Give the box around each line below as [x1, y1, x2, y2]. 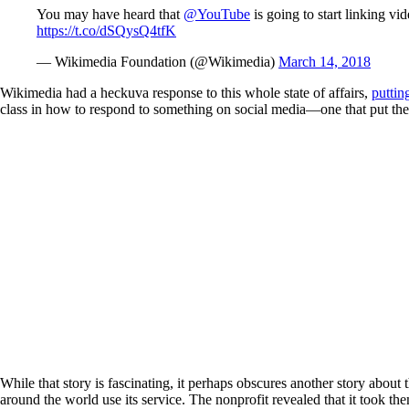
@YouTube [184, 6, 250, 23]
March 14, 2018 [278, 54, 371, 70]
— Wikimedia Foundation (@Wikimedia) [37, 54, 278, 70]
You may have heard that [37, 6, 184, 23]
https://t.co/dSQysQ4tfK [37, 23, 176, 39]
